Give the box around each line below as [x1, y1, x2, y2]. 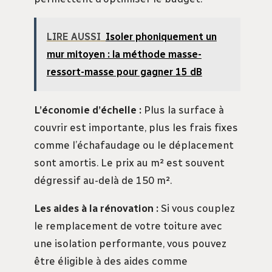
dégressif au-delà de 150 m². [34, 174, 172, 186]
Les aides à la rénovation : [34, 202, 158, 214]
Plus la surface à [141, 103, 224, 116]
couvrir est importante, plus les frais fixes [34, 121, 238, 134]
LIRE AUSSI [46, 31, 101, 43]
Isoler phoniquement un [105, 31, 217, 43]
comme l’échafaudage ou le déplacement [34, 138, 234, 151]
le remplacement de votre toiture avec [34, 219, 222, 232]
